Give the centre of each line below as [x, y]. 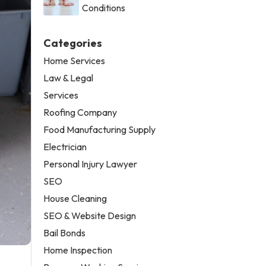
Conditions [104, 7]
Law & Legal [69, 77]
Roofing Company [80, 112]
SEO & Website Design [90, 215]
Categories [73, 43]
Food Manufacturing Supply [100, 129]
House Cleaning [75, 198]
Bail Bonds [65, 232]
